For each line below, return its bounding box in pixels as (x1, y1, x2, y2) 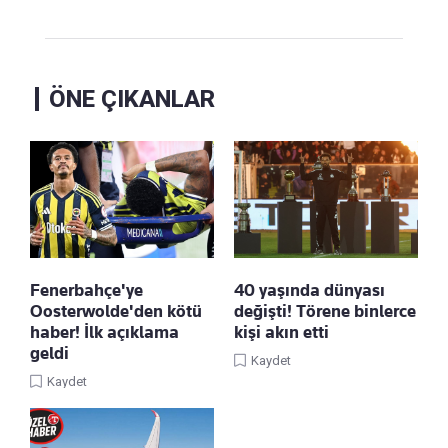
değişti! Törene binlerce (234, 300, 416, 321)
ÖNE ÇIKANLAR (49, 84, 215, 113)
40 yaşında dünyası (234, 279, 385, 300)
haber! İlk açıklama (30, 321, 179, 342)
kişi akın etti (234, 321, 329, 342)
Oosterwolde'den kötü (30, 300, 202, 321)
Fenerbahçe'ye (30, 279, 143, 300)
